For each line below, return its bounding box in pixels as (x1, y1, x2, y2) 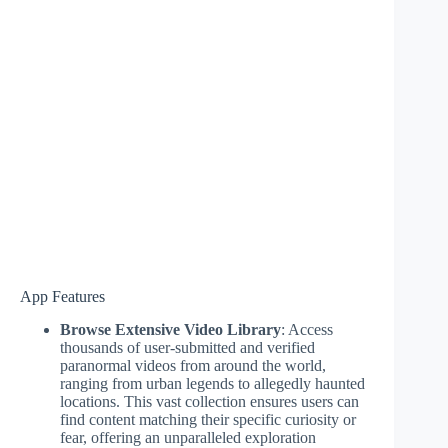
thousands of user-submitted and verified (60, 338, 315, 356)
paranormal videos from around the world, (60, 356, 326, 374)
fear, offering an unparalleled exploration (60, 428, 316, 446)
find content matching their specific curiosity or (60, 410, 356, 428)
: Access (281, 320, 333, 338)
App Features (20, 288, 105, 305)
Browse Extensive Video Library (60, 320, 281, 338)
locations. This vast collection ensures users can (60, 392, 359, 410)
